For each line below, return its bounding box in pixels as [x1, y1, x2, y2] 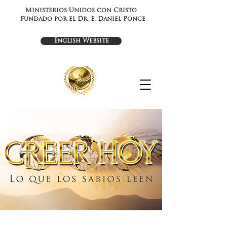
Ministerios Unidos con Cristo [25, 8, 137, 14]
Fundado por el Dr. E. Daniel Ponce [20, 16, 145, 22]
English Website [53, 38, 109, 44]
